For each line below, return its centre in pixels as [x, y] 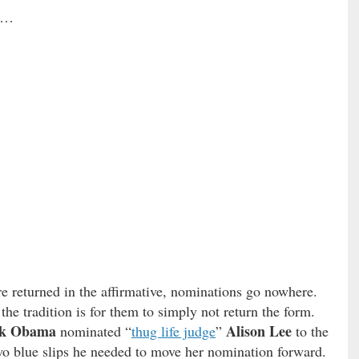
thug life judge [173, 331]
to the [310, 331]
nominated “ [94, 331]
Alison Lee [259, 331]
